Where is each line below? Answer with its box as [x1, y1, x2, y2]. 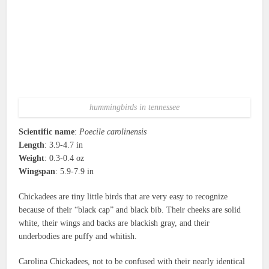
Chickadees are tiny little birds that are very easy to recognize [19, 192, 228, 202]
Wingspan [19, 167, 56, 177]
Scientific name [19, 127, 75, 137]
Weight [19, 154, 45, 163]
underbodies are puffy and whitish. [19, 232, 138, 241]
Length [19, 141, 45, 150]
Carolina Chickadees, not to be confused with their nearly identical [19, 257, 246, 267]
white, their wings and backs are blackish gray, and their [19, 219, 210, 228]
